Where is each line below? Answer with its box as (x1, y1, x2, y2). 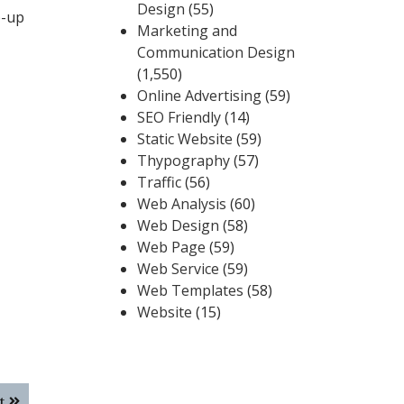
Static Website (137, 129, 233, 149)
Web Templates (137, 280, 243, 300)
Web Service (137, 259, 219, 279)
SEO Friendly (137, 107, 221, 127)
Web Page (137, 237, 206, 257)
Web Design (137, 216, 219, 235)
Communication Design (137, 42, 295, 62)
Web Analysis (137, 194, 226, 214)
